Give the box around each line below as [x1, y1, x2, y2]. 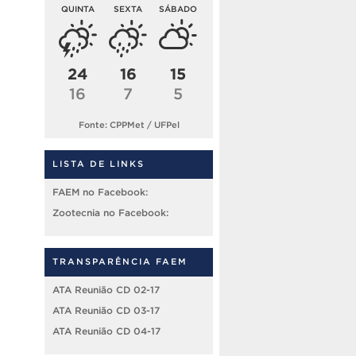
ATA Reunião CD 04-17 [52, 325, 161, 336]
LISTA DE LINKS [52, 158, 145, 168]
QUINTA [60, 4, 95, 14]
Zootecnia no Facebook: [52, 207, 168, 218]
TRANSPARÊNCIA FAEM [52, 256, 188, 266]
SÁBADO [159, 4, 198, 14]
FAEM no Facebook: [52, 186, 148, 197]
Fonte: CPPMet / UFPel [78, 119, 180, 130]
